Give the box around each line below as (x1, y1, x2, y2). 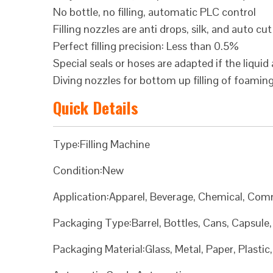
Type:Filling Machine (53, 137, 150, 151)
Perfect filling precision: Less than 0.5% (53, 39, 239, 53)
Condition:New (53, 163, 124, 177)
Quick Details (53, 96, 138, 119)
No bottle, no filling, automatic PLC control (53, 5, 256, 19)
